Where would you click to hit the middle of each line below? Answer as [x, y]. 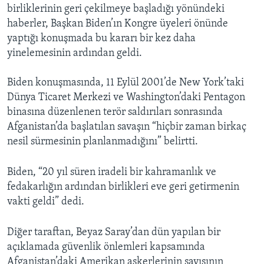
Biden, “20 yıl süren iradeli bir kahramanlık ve [112, 173]
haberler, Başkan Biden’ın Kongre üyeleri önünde [118, 24]
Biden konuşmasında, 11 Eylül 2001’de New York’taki [126, 83]
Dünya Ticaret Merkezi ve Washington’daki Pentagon [126, 98]
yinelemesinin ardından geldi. [75, 54]
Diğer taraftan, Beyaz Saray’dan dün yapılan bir [114, 233]
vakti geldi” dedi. [46, 202]
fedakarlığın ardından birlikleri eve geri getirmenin [123, 187]
